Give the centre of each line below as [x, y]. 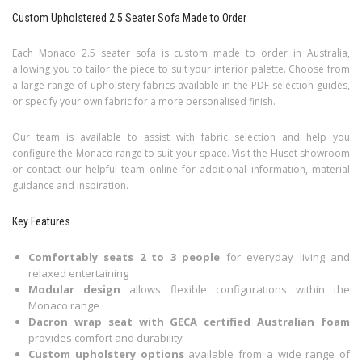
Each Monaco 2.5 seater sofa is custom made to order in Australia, [181, 53]
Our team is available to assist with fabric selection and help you [181, 137]
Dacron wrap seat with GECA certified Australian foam [189, 322]
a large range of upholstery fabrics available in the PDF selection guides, [181, 86]
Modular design [75, 290]
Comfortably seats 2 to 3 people [124, 257]
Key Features [41, 222]
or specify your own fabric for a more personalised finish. [144, 102]
